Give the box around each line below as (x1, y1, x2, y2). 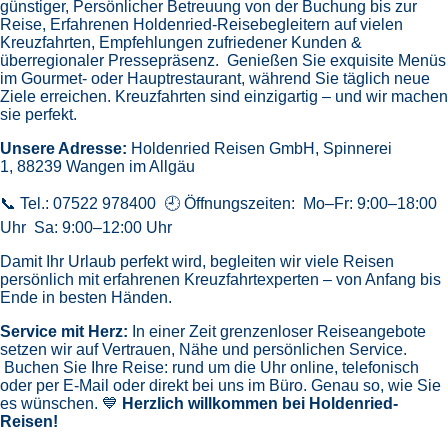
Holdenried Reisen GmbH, (131, 139, 323, 157)
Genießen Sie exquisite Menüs (227, 51, 446, 69)
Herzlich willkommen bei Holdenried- (118, 394, 398, 412)
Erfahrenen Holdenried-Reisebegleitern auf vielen (50, 15, 403, 33)
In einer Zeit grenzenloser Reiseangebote (132, 322, 426, 340)
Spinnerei (323, 139, 392, 157)
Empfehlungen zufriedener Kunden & (99, 33, 362, 51)
